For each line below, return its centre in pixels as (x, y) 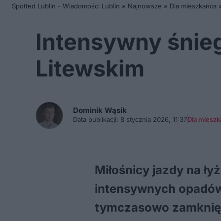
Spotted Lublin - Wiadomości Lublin (66, 6)
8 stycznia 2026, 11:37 (153, 119)
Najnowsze (145, 6)
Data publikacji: (96, 119)
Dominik (89, 110)
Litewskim (90, 68)
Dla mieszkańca (193, 6)
